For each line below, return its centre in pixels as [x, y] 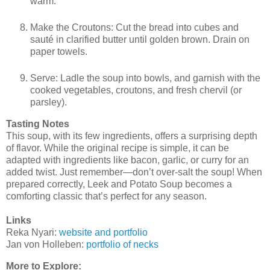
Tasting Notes [38, 124]
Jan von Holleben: [46, 245]
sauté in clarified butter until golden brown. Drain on [140, 40]
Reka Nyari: [33, 233]
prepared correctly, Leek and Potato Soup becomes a [119, 184]
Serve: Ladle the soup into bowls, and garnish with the [145, 78]
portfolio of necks [122, 245]
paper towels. [59, 52]
